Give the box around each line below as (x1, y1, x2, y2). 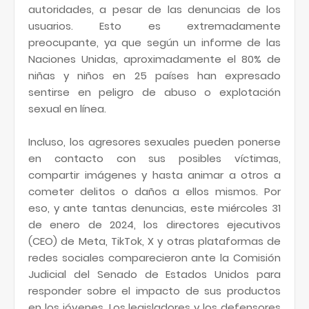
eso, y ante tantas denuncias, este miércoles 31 (28, 201, 281, 215)
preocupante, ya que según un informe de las (28, 35, 281, 50)
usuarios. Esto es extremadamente (28, 19, 281, 33)
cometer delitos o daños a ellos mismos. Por (28, 184, 281, 199)
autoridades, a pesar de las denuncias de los (28, 2, 281, 17)
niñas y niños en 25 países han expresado (28, 68, 281, 83)
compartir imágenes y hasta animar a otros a (28, 168, 281, 182)
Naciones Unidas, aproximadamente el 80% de (28, 52, 281, 66)
